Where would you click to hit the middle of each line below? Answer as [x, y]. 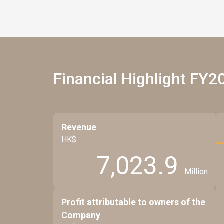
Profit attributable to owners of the [133, 202]
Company [81, 215]
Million [196, 171]
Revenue [79, 127]
